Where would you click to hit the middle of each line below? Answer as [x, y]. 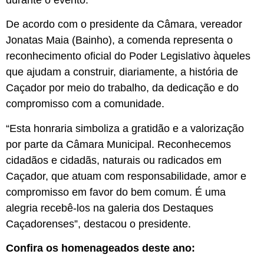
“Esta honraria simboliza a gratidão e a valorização [125, 128]
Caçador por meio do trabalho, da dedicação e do [122, 88]
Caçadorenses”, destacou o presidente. [98, 224]
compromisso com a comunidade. [85, 104]
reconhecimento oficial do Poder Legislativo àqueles [128, 56]
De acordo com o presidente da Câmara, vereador [124, 24]
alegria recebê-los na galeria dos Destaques [110, 208]
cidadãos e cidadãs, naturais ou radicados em [114, 160]
